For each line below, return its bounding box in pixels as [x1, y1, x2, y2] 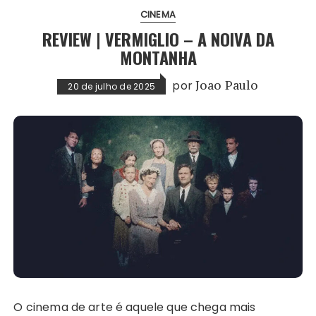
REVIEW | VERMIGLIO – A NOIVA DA [42, 26, 274, 52]
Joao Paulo [195, 78, 259, 94]
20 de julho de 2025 [68, 80, 156, 93]
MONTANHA [119, 44, 197, 71]
